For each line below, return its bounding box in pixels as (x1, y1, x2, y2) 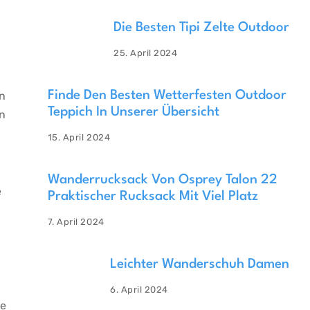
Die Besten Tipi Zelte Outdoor (113, 21, 289, 35)
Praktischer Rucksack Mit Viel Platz (47, 190, 258, 204)
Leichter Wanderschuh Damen (109, 257, 289, 272)
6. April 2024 (109, 284, 168, 295)
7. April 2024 (47, 217, 104, 228)
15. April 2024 (47, 132, 111, 143)
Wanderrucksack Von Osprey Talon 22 (47, 173, 277, 188)
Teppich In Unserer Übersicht (47, 105, 219, 120)
